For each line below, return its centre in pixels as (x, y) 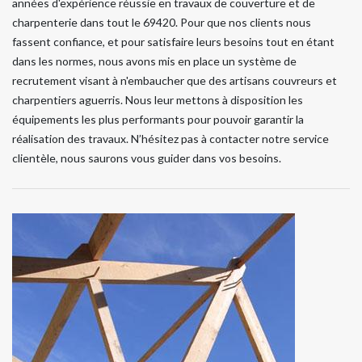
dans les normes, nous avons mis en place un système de (154, 61)
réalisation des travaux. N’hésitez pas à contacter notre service (170, 138)
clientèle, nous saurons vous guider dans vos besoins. (147, 158)
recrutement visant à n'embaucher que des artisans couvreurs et (175, 80)
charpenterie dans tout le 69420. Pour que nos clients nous (162, 22)
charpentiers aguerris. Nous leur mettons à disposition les (158, 99)
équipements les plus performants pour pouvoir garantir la (158, 119)
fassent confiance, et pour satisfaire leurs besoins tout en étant (173, 41)
